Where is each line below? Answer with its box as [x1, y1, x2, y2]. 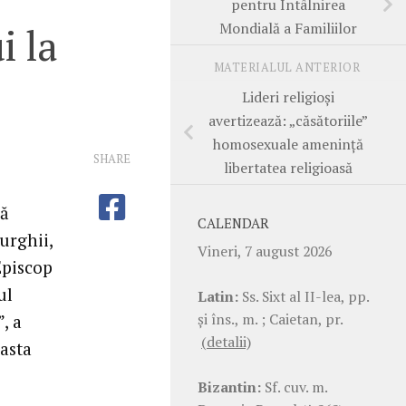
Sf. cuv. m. [261, 376, 327, 397]
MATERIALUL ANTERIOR [213, 60, 363, 76]
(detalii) [201, 331, 251, 352]
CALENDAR [198, 214, 269, 232]
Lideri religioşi [242, 86, 334, 107]
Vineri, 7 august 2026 [198, 240, 332, 261]
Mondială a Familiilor [219, 17, 357, 38]
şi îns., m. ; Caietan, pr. [198, 308, 343, 329]
